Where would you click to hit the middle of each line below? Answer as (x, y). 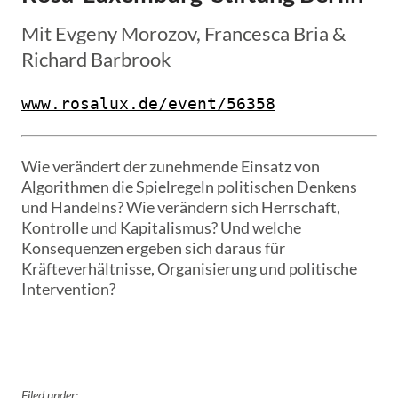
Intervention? (68, 289)
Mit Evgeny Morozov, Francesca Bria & (183, 34)
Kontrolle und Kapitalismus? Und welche (161, 228)
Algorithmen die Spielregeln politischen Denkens (189, 187)
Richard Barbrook (96, 60)
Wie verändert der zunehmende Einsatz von (170, 167)
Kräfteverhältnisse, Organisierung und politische (189, 269)
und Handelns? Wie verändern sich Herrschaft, (180, 207)
